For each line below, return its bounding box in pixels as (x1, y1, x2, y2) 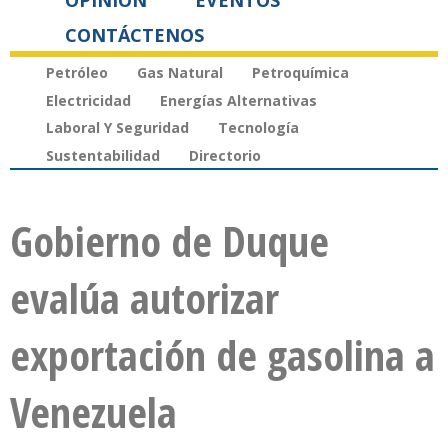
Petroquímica (252, 62, 349, 82)
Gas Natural (137, 62, 223, 82)
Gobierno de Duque (10, 212, 329, 270)
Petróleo (46, 62, 108, 82)
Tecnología (218, 118, 299, 138)
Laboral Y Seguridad (46, 118, 189, 138)
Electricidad (46, 90, 131, 110)
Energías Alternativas (160, 90, 317, 110)
